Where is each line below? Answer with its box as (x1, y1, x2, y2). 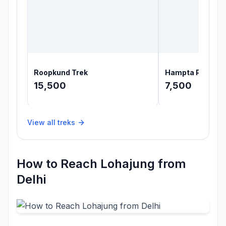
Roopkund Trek (34, 68, 88, 77)
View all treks (27, 118, 75, 127)
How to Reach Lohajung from (17, 156, 186, 171)
